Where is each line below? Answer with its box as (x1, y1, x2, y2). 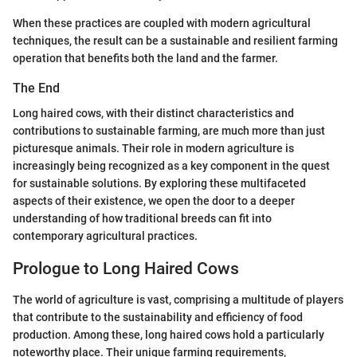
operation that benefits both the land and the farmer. (13, 52, 278, 65)
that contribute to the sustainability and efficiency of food (13, 310, 303, 324)
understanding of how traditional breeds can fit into (13, 212, 272, 226)
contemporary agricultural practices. (13, 229, 198, 243)
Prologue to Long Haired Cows (13, 259, 239, 279)
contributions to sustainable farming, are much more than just (13, 124, 325, 138)
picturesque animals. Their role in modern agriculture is (13, 142, 294, 155)
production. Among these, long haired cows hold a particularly (13, 328, 324, 341)
